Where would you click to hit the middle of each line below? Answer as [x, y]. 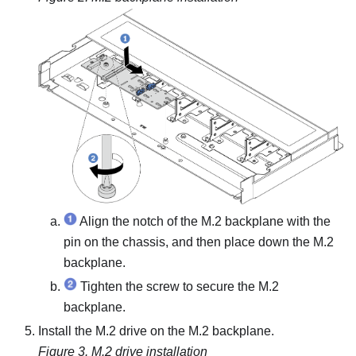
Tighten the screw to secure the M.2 [178, 286]
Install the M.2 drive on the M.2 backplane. [156, 331]
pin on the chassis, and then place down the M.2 [199, 242]
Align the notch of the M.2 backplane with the [204, 221]
